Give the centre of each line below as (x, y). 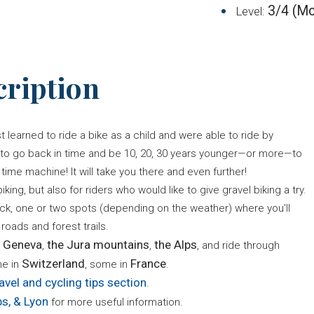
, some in (108, 264)
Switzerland (53, 263)
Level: (251, 11)
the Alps (176, 244)
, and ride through (238, 245)
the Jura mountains (98, 244)
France (148, 263)
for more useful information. (118, 302)
